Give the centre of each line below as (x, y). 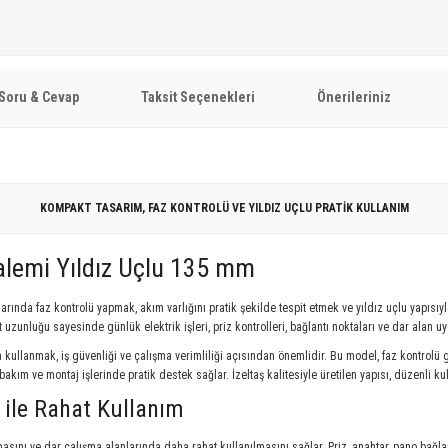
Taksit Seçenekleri (198, 97)
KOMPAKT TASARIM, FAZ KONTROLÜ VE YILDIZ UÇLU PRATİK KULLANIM (224, 208)
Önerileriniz (354, 97)
